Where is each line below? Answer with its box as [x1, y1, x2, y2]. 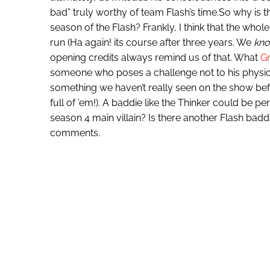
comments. [49, 127, 100, 139]
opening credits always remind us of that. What [49, 52, 260, 64]
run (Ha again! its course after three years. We [49, 37, 254, 49]
